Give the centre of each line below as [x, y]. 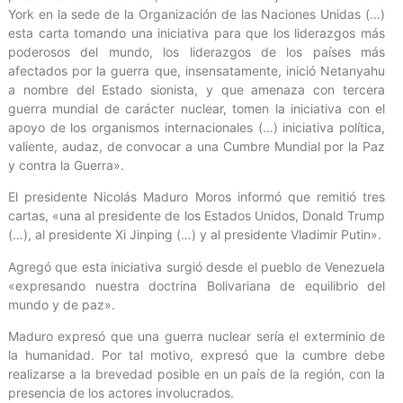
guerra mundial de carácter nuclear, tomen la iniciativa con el [197, 108]
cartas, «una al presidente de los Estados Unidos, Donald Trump [197, 216]
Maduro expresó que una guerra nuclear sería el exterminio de [197, 336]
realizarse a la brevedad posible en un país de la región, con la [197, 373]
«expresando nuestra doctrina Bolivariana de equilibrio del [197, 285]
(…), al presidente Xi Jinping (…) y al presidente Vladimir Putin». [195, 235]
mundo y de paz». [62, 304]
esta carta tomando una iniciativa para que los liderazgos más [197, 32]
